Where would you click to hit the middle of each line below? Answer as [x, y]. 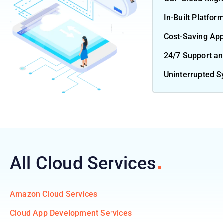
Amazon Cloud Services [54, 194]
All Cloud [49, 163]
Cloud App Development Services [71, 213]
